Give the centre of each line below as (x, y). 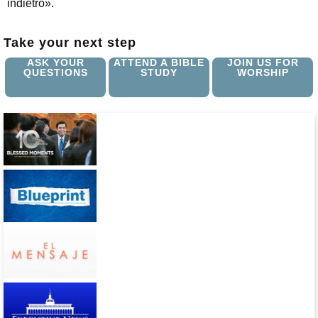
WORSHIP (263, 73)
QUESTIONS (55, 73)
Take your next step (70, 43)
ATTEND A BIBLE (159, 63)
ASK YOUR (55, 63)
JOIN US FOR (263, 63)
